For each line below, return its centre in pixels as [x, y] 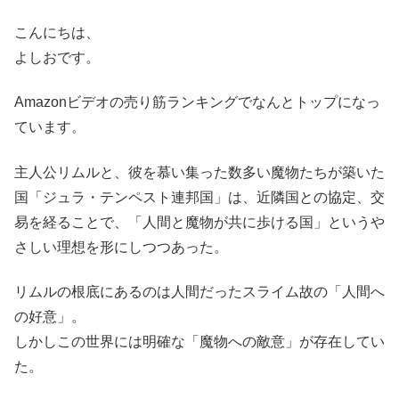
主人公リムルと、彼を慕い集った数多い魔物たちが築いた [199, 172]
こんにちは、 [57, 32]
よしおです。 [57, 57]
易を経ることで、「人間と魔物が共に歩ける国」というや [199, 222]
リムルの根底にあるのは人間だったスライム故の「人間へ [199, 291]
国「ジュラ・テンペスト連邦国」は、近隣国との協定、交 [199, 197]
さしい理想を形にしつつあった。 [121, 247]
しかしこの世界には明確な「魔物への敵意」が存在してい [199, 341]
